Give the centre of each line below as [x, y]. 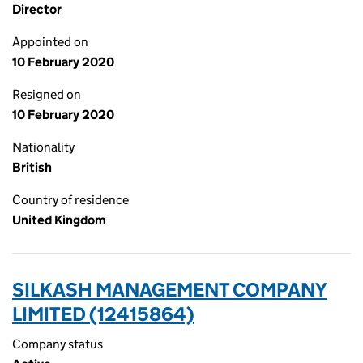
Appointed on [50, 42]
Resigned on [47, 94]
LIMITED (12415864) [103, 314]
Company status [58, 344]
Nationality [43, 147]
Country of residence [70, 200]
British [32, 167]
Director [37, 9]
